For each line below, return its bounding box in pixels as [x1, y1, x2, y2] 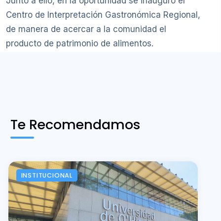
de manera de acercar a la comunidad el [6, 24, 166, 34]
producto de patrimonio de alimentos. [6, 38, 153, 48]
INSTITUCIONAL [21, 171, 73, 180]
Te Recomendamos [10, 114, 141, 134]
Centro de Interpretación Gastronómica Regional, [6, 9, 200, 20]
